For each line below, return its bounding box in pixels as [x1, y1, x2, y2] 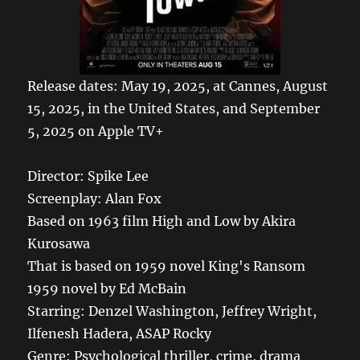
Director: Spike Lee [27, 167, 149, 184]
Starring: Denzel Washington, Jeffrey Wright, [27, 302, 317, 319]
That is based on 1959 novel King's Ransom [27, 257, 306, 274]
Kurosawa [27, 235, 91, 252]
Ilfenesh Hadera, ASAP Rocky [27, 325, 212, 342]
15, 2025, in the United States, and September [27, 100, 321, 117]
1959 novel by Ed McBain [27, 280, 187, 297]
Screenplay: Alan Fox [27, 190, 162, 207]
